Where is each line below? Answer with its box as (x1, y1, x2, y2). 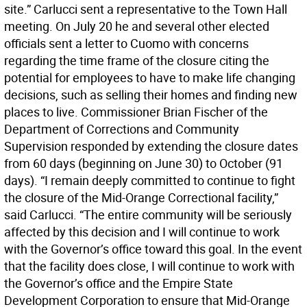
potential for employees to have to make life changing (4, 69, 295, 86)
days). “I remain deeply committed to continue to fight (4, 172, 295, 188)
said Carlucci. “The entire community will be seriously (4, 206, 292, 223)
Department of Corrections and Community (4, 121, 239, 137)
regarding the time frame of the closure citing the (4, 52, 269, 69)
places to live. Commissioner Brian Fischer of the (4, 103, 268, 120)
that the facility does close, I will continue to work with (4, 258, 295, 274)
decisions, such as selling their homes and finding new (4, 86, 297, 103)
